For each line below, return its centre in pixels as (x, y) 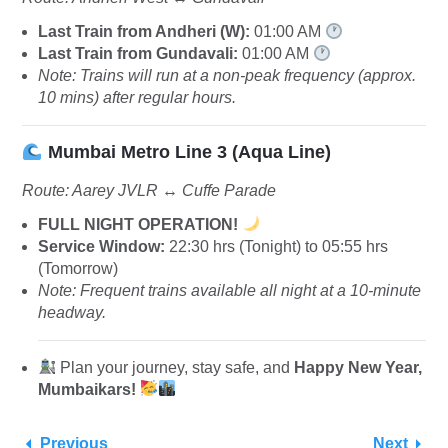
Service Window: (101, 246)
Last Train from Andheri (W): (144, 32)
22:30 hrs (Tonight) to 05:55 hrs (276, 246)
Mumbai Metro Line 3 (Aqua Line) (189, 152)
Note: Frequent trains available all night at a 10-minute (229, 290)
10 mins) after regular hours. (137, 98)
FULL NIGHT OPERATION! (138, 224)
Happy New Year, (358, 367)
